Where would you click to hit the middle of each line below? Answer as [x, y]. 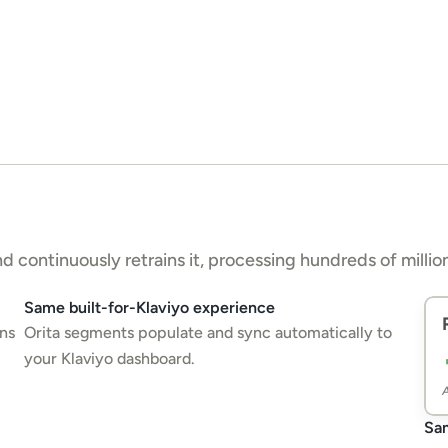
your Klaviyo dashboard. [109, 358]
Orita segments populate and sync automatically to [208, 332]
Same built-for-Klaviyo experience [149, 307]
